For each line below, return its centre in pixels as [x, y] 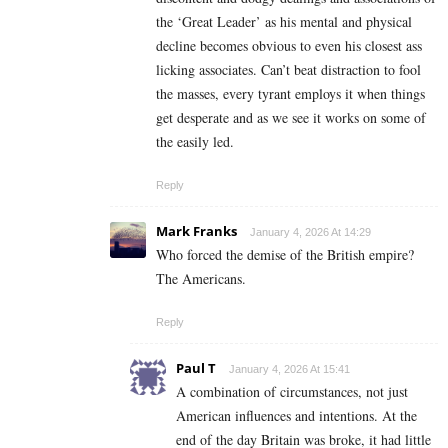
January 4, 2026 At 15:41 [289, 369]
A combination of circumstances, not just [292, 392]
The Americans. [201, 279]
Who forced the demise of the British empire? [285, 255]
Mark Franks [196, 231]
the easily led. [195, 142]
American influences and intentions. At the [296, 416]
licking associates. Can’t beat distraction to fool [288, 70]
